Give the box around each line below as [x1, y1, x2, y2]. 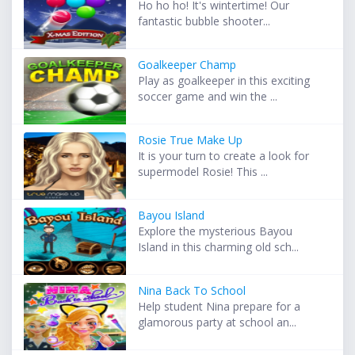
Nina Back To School [138, 283, 246, 299]
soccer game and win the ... [138, 89, 278, 105]
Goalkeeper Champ [138, 57, 237, 73]
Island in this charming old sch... [138, 239, 300, 255]
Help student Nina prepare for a [138, 299, 301, 315]
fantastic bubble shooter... [138, 13, 271, 29]
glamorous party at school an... [138, 315, 297, 330]
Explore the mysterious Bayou [138, 223, 293, 239]
